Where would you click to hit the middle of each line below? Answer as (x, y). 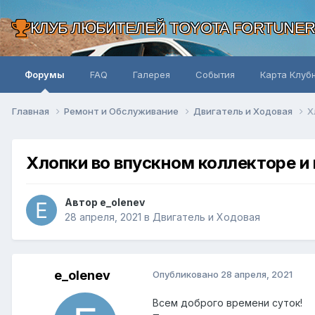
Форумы (45, 75)
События (215, 75)
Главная (32, 111)
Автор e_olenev (105, 202)
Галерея (152, 75)
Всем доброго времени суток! (227, 303)
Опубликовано (187, 275)
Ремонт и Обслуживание (122, 111)
